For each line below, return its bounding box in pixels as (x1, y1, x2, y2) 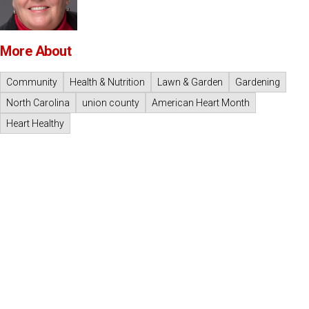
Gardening (235, 77, 280, 88)
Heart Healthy (6, 118, 64, 130)
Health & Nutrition (70, 77, 145, 88)
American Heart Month (152, 97, 250, 109)
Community (6, 77, 57, 88)
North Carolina (6, 97, 70, 109)
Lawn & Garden (157, 77, 223, 88)
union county (82, 97, 139, 109)
